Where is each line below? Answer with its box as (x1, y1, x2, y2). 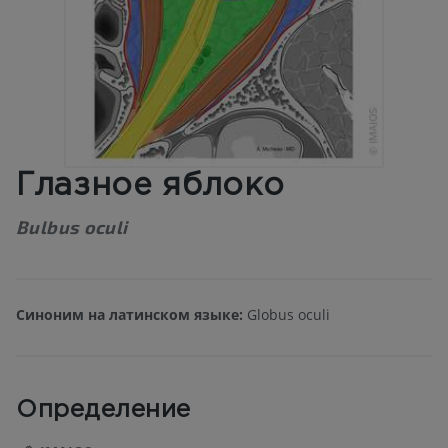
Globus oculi (243, 305, 330, 325)
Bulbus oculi (16, 216, 128, 239)
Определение (16, 400, 191, 422)
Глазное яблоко (16, 172, 285, 201)
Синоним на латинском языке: (16, 305, 243, 325)
